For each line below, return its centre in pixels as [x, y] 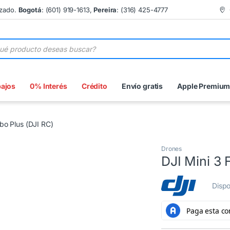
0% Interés [49, 86]
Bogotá [30, 9]
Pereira [105, 9]
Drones [172, 149]
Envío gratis [142, 86]
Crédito [94, 86]
